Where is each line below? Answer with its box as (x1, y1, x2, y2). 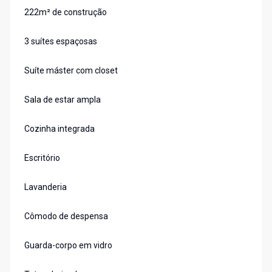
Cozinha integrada (24, 124, 95, 134)
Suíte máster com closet (24, 66, 118, 76)
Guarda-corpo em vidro (24, 240, 112, 251)
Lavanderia (24, 182, 67, 192)
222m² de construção (24, 7, 107, 18)
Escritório (24, 153, 60, 163)
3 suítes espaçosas (24, 36, 97, 47)
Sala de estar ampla (24, 95, 101, 105)
